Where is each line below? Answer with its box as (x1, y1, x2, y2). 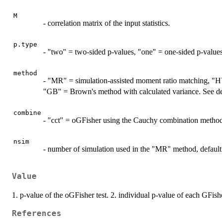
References (12, 209, 61, 219)
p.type (13, 40, 37, 48)
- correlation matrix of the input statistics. (43, 18, 170, 27)
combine (13, 109, 41, 116)
